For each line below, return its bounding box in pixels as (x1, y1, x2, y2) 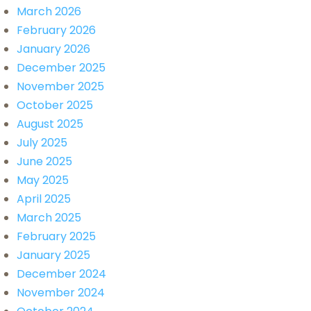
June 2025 (17, 153, 72, 169)
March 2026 (17, 3, 81, 19)
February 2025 (17, 228, 96, 244)
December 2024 (17, 265, 106, 282)
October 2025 (17, 96, 93, 113)
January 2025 (17, 246, 90, 263)
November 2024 (17, 284, 105, 301)
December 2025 (17, 59, 106, 76)
